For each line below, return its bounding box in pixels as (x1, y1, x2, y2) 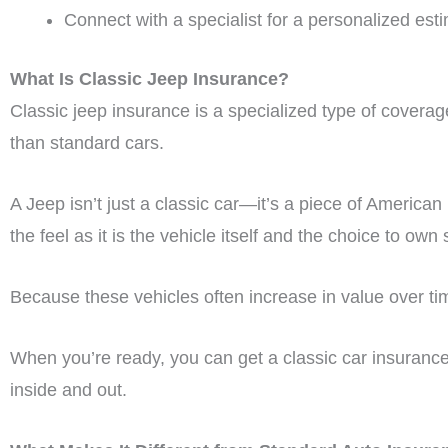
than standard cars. (10, 133, 164, 154)
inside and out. (10, 379, 127, 400)
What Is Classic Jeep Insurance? (10, 69, 289, 90)
